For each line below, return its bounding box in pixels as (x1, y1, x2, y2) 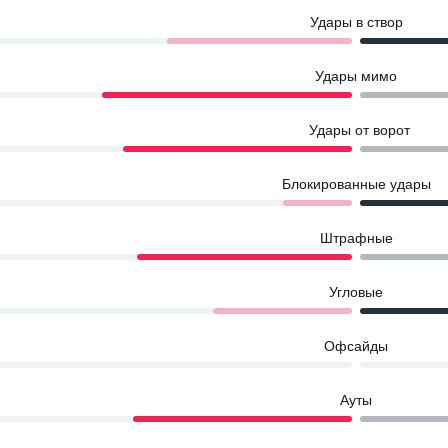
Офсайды (324, 338, 388, 354)
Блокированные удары (281, 176, 431, 192)
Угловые (329, 284, 383, 300)
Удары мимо (315, 68, 397, 84)
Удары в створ (309, 14, 403, 30)
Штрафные (319, 230, 393, 246)
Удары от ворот (309, 122, 410, 138)
